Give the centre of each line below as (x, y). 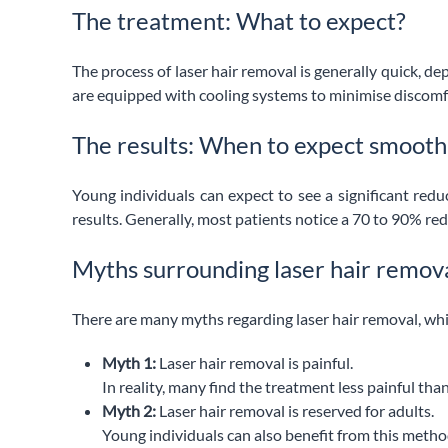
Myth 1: (129, 362)
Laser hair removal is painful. (254, 362)
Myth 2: (129, 410)
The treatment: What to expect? (239, 20)
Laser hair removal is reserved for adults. (295, 410)
